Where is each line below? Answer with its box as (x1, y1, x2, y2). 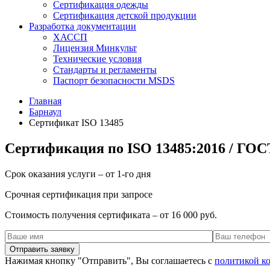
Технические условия (53, 54, 142, 64)
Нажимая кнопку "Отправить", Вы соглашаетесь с (5, 255, 215, 266)
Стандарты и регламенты (53, 64, 157, 75)
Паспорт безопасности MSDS (53, 75, 175, 86)
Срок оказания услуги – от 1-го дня (5, 168, 151, 179)
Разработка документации (29, 21, 136, 31)
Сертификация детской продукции (53, 10, 196, 20)
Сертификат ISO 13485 (29, 118, 124, 128)
